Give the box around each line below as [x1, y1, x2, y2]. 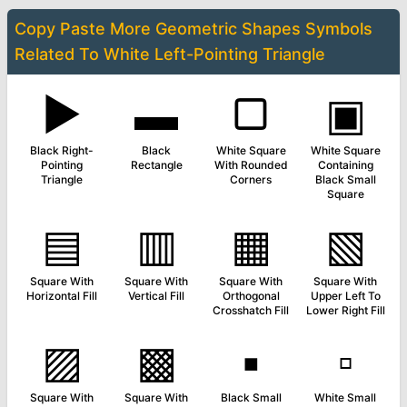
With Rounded [213, 158, 288, 172]
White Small [314, 391, 376, 404]
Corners [230, 173, 272, 186]
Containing [317, 158, 373, 172]
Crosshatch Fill [213, 303, 289, 317]
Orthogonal [222, 289, 280, 303]
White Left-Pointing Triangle [104, 45, 325, 64]
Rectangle [130, 158, 183, 172]
